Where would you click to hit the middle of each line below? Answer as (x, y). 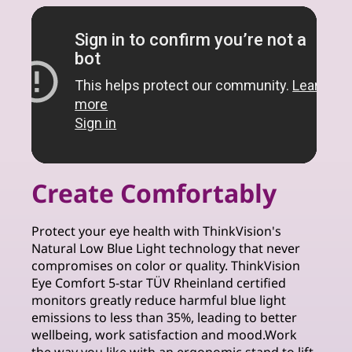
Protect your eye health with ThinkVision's (156, 231)
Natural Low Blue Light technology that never (166, 249)
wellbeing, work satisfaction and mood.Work (164, 335)
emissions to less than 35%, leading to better (164, 318)
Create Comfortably (154, 193)
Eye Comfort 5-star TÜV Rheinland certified (159, 283)
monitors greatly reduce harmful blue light (159, 301)
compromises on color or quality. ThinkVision (166, 266)
